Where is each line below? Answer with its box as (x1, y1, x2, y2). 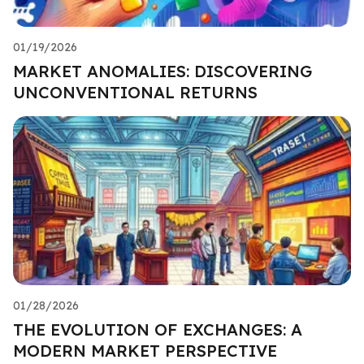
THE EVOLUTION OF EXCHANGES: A (13, 318, 302, 340)
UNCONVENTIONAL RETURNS (13, 81, 258, 102)
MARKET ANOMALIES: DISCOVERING (13, 60, 312, 81)
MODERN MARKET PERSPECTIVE (13, 340, 277, 361)
